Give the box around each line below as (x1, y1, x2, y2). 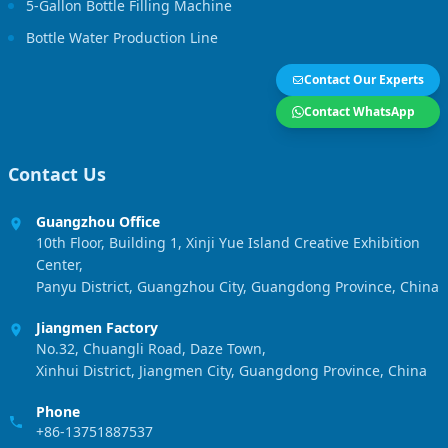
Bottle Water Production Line (26, 27, 218, 47)
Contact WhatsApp (304, 102, 415, 120)
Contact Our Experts (304, 70, 424, 88)
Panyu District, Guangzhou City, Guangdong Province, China (36, 276, 439, 296)
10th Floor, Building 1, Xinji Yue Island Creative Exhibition (36, 232, 420, 252)
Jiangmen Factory (36, 317, 158, 337)
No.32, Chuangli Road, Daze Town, (36, 338, 266, 358)
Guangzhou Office (36, 211, 160, 231)
